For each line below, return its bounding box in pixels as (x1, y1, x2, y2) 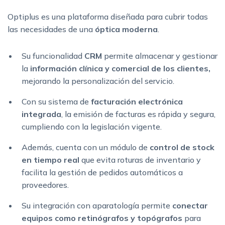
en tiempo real (22, 155, 79, 165)
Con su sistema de (22, 96, 91, 107)
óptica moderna (95, 24, 158, 35)
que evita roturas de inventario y (79, 155, 201, 165)
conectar (172, 200, 208, 211)
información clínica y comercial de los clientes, (30, 63, 210, 74)
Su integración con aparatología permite (22, 200, 172, 211)
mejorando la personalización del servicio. (22, 76, 176, 86)
